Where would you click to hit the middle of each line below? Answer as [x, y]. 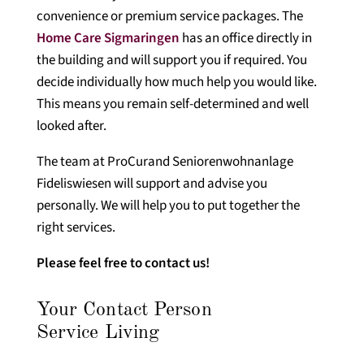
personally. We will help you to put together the [168, 206]
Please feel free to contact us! [123, 264]
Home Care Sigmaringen [108, 39]
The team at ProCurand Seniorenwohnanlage [165, 162]
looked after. [71, 126]
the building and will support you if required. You [171, 61]
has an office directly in [245, 39]
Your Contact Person [124, 311]
